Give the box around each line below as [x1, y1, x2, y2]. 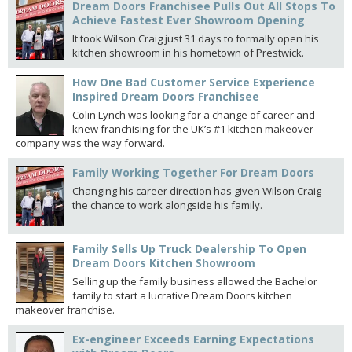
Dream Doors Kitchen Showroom [72, 255, 255, 270]
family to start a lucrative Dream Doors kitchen [72, 288, 292, 302]
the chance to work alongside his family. [72, 198, 262, 212]
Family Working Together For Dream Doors [72, 165, 314, 180]
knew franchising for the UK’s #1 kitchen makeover [72, 122, 313, 136]
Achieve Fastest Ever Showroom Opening [72, 13, 305, 27]
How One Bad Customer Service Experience [72, 75, 315, 90]
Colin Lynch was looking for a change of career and [72, 108, 315, 122]
